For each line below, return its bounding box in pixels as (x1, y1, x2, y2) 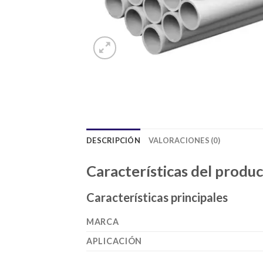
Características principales (86, 190, 228, 205)
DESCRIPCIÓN (86, 135, 140, 145)
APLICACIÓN (86, 236, 143, 247)
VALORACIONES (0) (148, 135, 220, 145)
